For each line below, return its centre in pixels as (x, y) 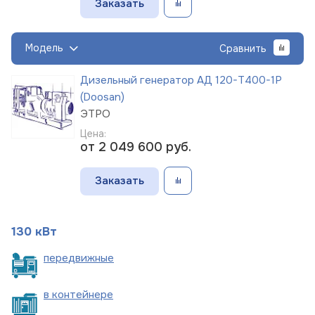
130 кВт (34, 231)
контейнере (83, 294)
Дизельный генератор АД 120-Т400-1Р (181, 80)
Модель (44, 48)
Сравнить (243, 48)
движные (91, 258)
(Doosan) (102, 97)
